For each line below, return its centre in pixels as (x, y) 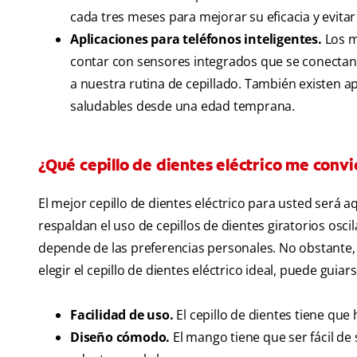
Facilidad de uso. (122, 315)
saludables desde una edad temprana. (183, 106)
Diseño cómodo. (120, 337)
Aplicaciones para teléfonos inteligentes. (196, 39)
